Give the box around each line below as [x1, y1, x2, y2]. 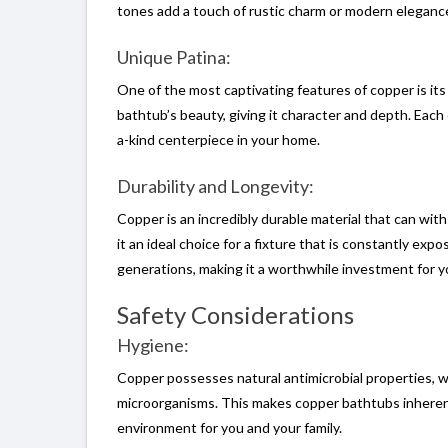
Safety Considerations [117, 300, 354, 329]
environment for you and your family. [117, 419, 342, 436]
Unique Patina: [117, 46, 231, 68]
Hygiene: [117, 334, 189, 356]
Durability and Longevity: [117, 175, 314, 197]
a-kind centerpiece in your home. [117, 131, 320, 148]
